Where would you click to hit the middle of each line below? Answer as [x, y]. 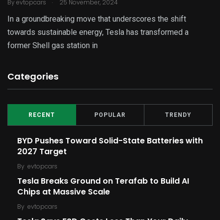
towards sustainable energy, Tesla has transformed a [98, 32]
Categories [33, 77]
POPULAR [110, 115]
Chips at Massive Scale [64, 192]
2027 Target [42, 152]
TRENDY [178, 115]
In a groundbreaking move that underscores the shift [97, 19]
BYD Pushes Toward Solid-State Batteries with [110, 141]
